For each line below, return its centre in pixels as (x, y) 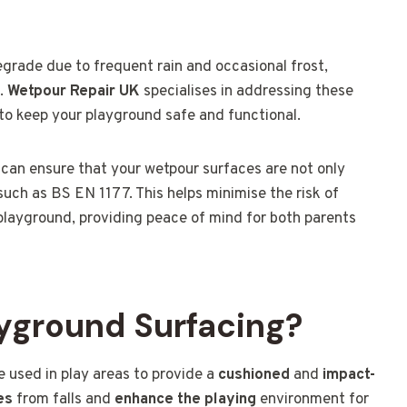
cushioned (254, 376)
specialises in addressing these (247, 92)
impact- (349, 376)
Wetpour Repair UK (74, 92)
